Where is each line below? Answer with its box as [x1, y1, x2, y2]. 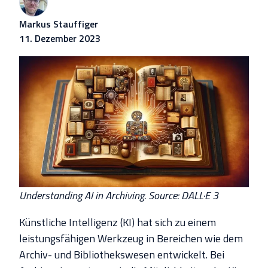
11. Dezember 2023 [19, 31, 100, 46]
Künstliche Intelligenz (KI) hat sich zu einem [19, 214, 216, 231]
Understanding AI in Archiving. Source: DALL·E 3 [19, 187, 221, 204]
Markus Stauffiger [19, 17, 98, 32]
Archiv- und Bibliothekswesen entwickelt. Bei [19, 246, 224, 263]
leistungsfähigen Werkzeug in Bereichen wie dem [19, 230, 243, 247]
